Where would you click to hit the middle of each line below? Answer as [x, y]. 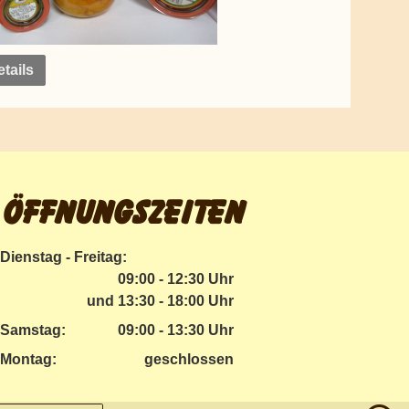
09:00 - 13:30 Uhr [176, 330]
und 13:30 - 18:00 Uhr [160, 301]
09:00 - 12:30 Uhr [176, 279]
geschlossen [189, 359]
